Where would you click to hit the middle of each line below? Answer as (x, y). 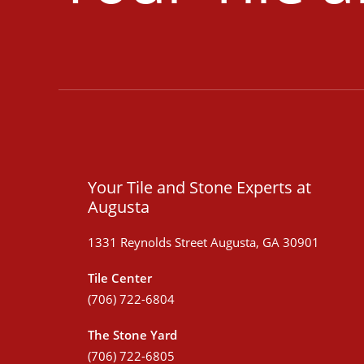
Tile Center (120, 278)
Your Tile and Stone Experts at (199, 187)
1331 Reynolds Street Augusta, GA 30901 (204, 242)
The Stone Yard (132, 335)
